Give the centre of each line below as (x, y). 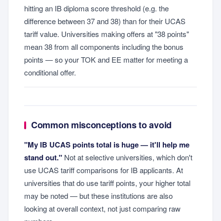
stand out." (43, 157)
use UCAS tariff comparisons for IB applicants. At (104, 170)
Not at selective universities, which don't (127, 157)
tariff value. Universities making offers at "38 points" (107, 34)
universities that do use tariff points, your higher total (107, 183)
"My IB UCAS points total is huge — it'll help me (107, 144)
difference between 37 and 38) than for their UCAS (105, 21)
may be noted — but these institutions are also (98, 195)
